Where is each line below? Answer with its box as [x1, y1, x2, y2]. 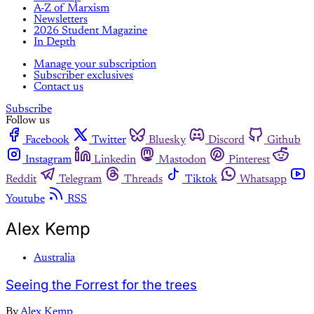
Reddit [6, 173, 36, 185]
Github [267, 134, 301, 146]
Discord [208, 134, 245, 146]
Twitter [92, 134, 126, 146]
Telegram [59, 173, 102, 185]
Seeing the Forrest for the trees [6, 277, 197, 294]
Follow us [6, 114, 50, 126]
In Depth [34, 36, 76, 48]
